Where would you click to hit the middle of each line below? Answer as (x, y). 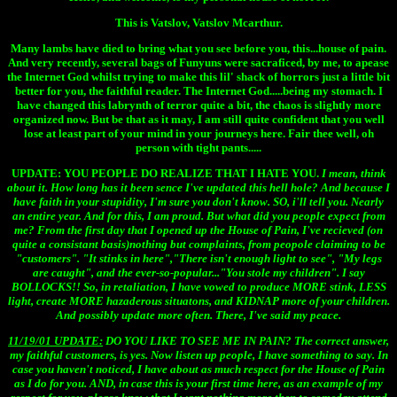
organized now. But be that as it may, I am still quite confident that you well (198, 120)
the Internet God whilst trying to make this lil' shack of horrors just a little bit (198, 77)
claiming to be (350, 245)
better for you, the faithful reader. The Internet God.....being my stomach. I (198, 91)
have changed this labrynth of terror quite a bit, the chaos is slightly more (198, 105)
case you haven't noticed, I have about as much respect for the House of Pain (198, 370)
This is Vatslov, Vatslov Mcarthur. (198, 23)
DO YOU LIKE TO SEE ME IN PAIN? (197, 341)
